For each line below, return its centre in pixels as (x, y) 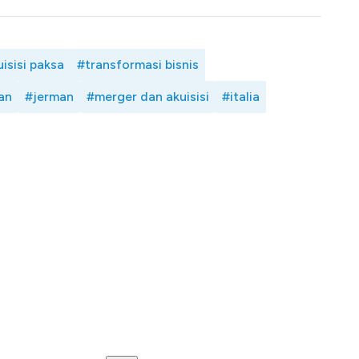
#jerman (49, 97)
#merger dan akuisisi (148, 97)
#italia (241, 97)
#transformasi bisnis (138, 65)
